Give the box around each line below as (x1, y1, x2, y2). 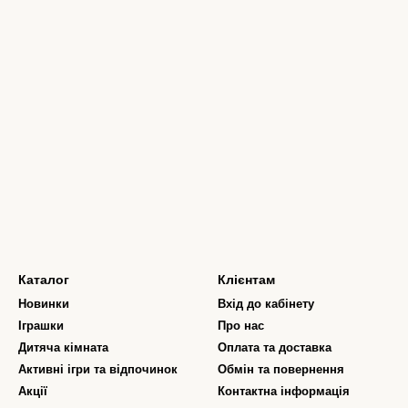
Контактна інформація (218, 383, 350, 398)
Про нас (218, 318, 264, 332)
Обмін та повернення (218, 362, 344, 376)
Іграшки (18, 318, 64, 332)
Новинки (18, 296, 69, 311)
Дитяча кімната (18, 340, 108, 354)
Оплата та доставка (218, 340, 331, 354)
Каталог (18, 271, 69, 287)
